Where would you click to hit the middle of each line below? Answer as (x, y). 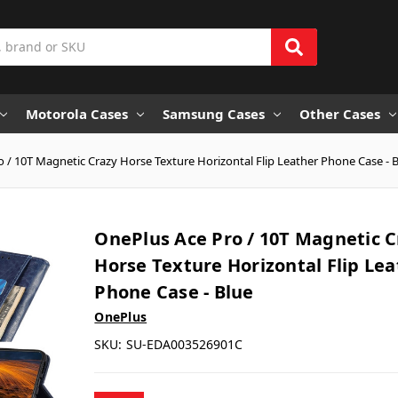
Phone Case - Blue (174, 291)
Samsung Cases (214, 113)
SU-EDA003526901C (185, 344)
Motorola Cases (77, 113)
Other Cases (340, 113)
